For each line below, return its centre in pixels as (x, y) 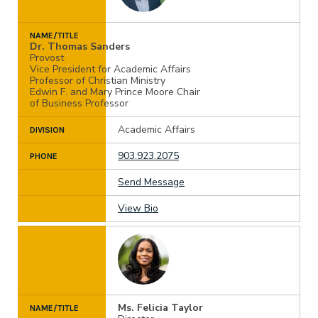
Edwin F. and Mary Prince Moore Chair (115, 92)
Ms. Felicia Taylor (161, 308)
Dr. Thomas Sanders (80, 47)
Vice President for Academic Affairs (110, 70)
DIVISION (47, 130)
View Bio (138, 209)
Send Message (152, 182)
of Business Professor (79, 104)
